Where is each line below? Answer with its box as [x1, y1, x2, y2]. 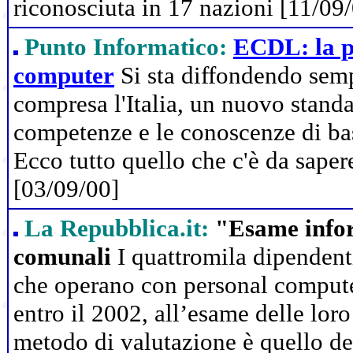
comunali [13, 243, 111, 270]
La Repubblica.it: [24, 214, 209, 242]
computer [13, 61, 114, 89]
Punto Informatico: [24, 33, 227, 61]
